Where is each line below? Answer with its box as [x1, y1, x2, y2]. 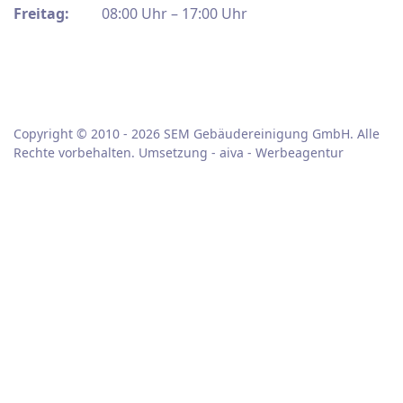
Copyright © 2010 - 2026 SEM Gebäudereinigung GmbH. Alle [13, 124, 380, 142]
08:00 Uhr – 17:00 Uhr [73, 3, 247, 23]
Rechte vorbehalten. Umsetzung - [13, 143, 219, 161]
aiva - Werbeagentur [219, 143, 344, 161]
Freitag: [13, 3, 73, 23]
